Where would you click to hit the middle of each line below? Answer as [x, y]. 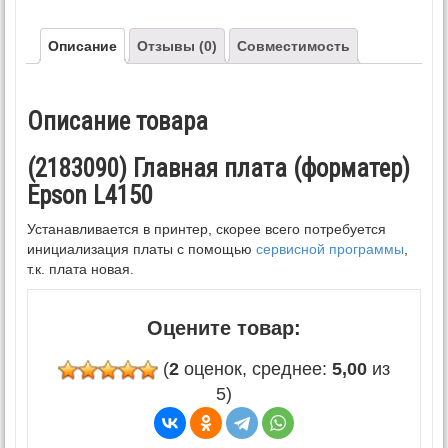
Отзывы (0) [177, 46]
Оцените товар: [224, 328]
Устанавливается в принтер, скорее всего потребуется [206, 229]
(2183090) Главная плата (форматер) [218, 168]
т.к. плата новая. [80, 269]
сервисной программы [330, 249]
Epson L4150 [90, 195]
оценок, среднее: [255, 369]
